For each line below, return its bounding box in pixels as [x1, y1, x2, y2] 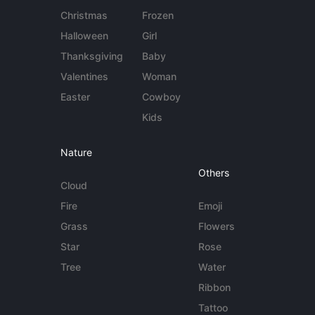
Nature [60, 146, 93, 159]
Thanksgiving [60, 50, 124, 63]
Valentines [60, 70, 109, 83]
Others [198, 167, 229, 179]
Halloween [60, 30, 109, 42]
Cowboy [141, 91, 181, 103]
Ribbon [198, 281, 231, 294]
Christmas [60, 9, 108, 22]
